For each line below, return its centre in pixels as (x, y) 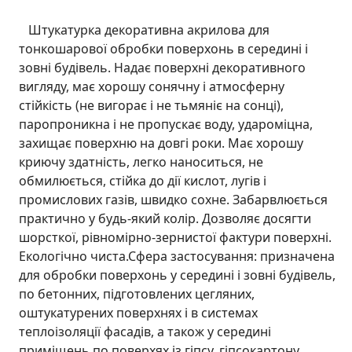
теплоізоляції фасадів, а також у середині (145, 331)
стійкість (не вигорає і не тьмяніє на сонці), (151, 105)
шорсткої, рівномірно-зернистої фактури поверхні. (175, 237)
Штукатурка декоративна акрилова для (144, 29)
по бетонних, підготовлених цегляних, (137, 293)
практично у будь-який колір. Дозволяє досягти (165, 218)
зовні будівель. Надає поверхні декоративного (162, 67)
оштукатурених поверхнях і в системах (138, 312)
